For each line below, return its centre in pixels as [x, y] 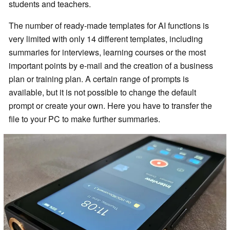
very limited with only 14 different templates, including [106, 39]
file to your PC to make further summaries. [84, 119]
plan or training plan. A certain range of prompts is [99, 79]
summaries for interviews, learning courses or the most [107, 52]
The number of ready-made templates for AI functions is [109, 26]
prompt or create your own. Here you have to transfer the [110, 106]
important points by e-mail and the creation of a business [111, 66]
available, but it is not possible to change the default [102, 92]
